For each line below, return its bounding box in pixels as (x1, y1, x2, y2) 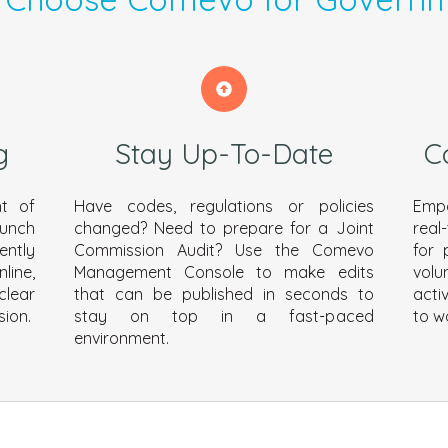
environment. (74, 328, 170, 349)
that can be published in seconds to (74, 284, 374, 305)
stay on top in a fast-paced (74, 306, 374, 327)
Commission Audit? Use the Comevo (74, 240, 374, 261)
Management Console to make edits (74, 262, 374, 283)
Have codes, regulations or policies (74, 196, 374, 217)
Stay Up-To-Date (114, 135, 333, 171)
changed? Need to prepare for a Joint (74, 218, 374, 239)
